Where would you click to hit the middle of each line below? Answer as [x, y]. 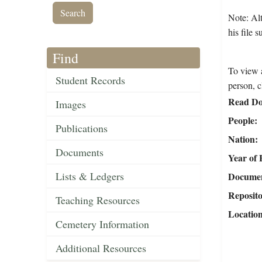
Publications [82, 128]
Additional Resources [101, 248]
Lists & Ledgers [90, 176]
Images [71, 104]
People [241, 120]
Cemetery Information [102, 224]
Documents [80, 152]
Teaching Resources [98, 200]
